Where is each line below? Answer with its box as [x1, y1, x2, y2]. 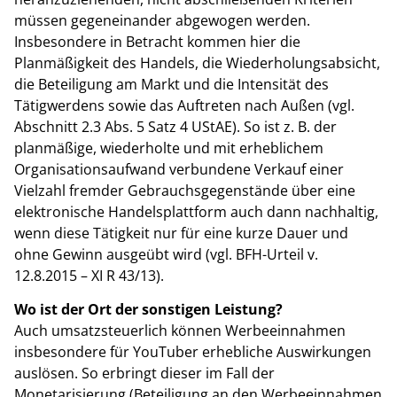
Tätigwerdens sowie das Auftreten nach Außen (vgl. [14, 96, 354, 116]
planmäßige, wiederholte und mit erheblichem [14, 138, 323, 159]
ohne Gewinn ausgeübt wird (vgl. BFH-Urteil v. [14, 245, 318, 265]
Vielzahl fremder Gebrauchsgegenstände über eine [14, 181, 355, 201]
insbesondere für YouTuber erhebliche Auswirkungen [14, 342, 371, 362]
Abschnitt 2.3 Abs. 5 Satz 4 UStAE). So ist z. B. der [14, 117, 337, 137]
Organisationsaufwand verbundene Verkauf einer [14, 160, 344, 180]
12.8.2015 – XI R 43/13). [14, 266, 164, 286]
